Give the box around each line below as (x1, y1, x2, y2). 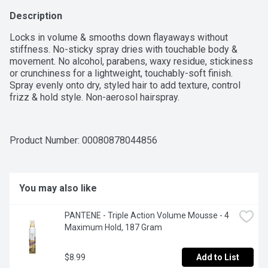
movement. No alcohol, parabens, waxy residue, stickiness (10, 56, 253, 68)
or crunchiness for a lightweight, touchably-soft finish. (10, 68, 233, 80)
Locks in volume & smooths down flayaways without (10, 32, 228, 44)
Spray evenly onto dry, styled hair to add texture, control (10, 80, 240, 92)
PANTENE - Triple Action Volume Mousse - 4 (65, 211, 229, 221)
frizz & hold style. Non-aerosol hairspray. (10, 92, 179, 103)
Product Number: (10, 135, 82, 147)
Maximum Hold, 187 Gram (65, 223, 162, 233)
